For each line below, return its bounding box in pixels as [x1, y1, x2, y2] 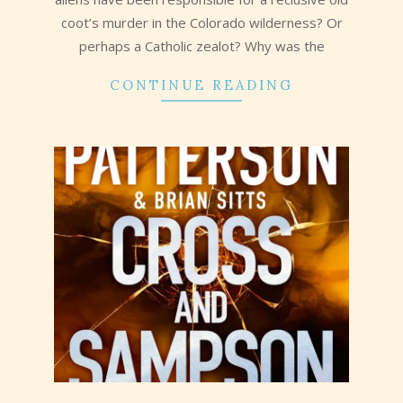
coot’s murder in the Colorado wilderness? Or [60, 13, 343, 32]
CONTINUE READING [110, 76, 293, 94]
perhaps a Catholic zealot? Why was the [78, 37, 325, 56]
